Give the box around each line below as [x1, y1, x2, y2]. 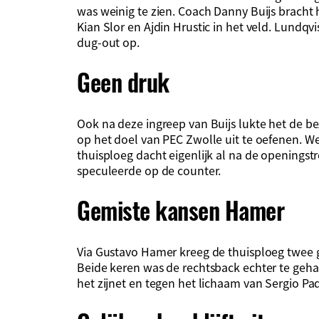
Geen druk [77, 64, 169, 100]
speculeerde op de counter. [77, 161, 221, 179]
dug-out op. [77, 33, 140, 51]
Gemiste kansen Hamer [77, 192, 284, 229]
